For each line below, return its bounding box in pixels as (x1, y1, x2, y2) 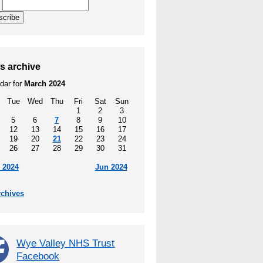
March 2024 (24, 79, 65, 89)
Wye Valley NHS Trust (16, 237, 115, 249)
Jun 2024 (95, 163, 127, 172)
